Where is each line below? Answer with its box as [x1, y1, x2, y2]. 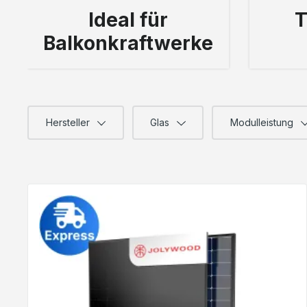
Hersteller [45, 116, 93, 129]
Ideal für [88, 8, 168, 32]
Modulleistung [230, 116, 296, 129]
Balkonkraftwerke [42, 32, 213, 56]
